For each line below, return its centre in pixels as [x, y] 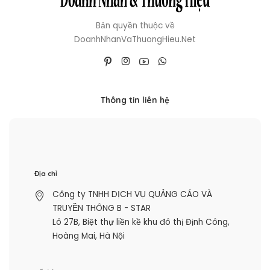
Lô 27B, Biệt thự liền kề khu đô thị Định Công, [141, 222]
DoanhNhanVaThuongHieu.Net [135, 39]
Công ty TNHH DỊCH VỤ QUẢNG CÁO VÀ [132, 195]
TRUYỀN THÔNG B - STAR [101, 209]
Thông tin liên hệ [135, 99]
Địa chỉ [46, 174]
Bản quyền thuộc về [135, 25]
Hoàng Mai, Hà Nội [88, 236]
